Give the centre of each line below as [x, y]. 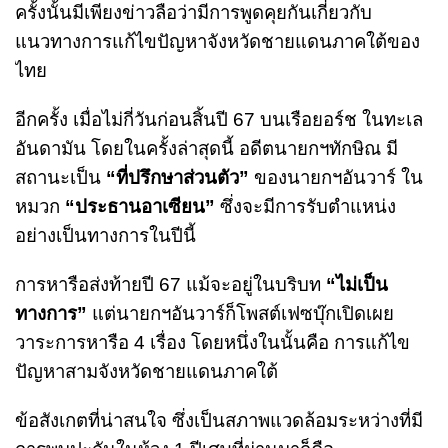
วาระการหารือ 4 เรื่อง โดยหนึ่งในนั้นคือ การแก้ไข [212, 342]
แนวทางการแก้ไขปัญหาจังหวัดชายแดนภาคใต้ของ [217, 41]
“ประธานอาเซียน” [140, 206]
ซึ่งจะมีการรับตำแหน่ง [305, 206]
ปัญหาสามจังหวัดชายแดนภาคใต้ [146, 371]
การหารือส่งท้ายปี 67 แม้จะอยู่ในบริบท [170, 284]
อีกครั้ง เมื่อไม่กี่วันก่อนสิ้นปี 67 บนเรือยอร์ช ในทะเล [219, 119]
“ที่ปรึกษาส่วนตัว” [177, 177]
